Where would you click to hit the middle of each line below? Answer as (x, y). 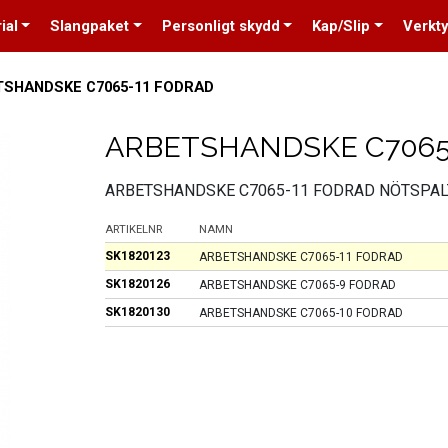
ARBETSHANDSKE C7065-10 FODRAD (300, 312)
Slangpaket (90, 26)
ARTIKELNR (133, 230)
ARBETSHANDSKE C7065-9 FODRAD (297, 284)
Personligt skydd (220, 26)
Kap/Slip (341, 26)
